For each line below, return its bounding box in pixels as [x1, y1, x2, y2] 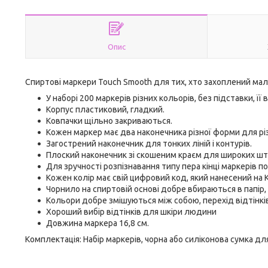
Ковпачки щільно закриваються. [46, 116, 172, 126]
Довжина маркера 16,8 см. [46, 218, 149, 228]
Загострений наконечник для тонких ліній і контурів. [46, 139, 252, 148]
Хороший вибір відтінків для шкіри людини [46, 207, 217, 217]
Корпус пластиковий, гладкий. [46, 105, 165, 114]
